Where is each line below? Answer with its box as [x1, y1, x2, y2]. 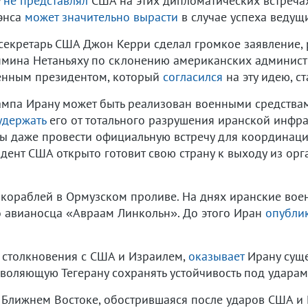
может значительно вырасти [25, 9, 178, 25]
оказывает [188, 248, 244, 264]
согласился [163, 69, 223, 85]
